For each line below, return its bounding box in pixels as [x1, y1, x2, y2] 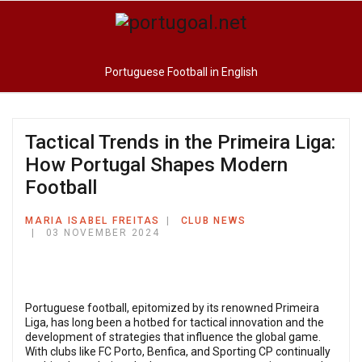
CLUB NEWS [180, 215, 246, 226]
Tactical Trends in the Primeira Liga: [25, 131, 335, 154]
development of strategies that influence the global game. [25, 330, 321, 343]
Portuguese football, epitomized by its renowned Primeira [25, 301, 319, 314]
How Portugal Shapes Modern [25, 154, 288, 176]
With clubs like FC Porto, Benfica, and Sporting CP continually [25, 345, 330, 358]
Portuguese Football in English [104, 65, 258, 78]
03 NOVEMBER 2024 [45, 227, 160, 238]
